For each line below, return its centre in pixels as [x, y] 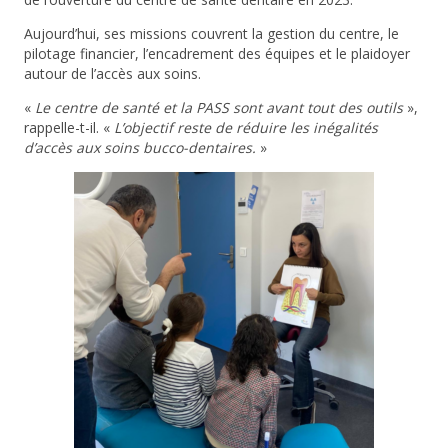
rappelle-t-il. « [68, 128]
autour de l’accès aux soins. [112, 74]
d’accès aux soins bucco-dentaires [137, 148]
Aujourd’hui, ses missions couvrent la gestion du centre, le [211, 34]
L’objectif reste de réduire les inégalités [245, 128]
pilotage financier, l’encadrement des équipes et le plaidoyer [216, 54]
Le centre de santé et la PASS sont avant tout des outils [218, 108]
